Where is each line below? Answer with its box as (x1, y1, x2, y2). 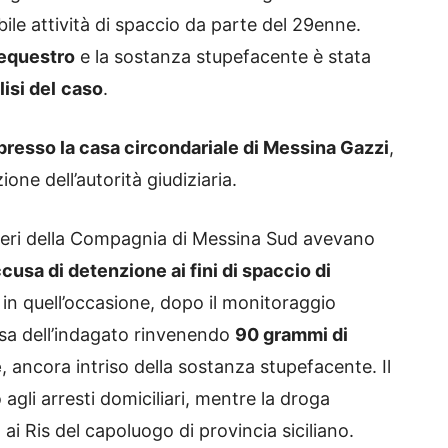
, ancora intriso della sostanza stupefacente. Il (2, 356, 391, 378)
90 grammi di (235, 324, 348, 346)
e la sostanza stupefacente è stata (75, 46, 371, 68)
